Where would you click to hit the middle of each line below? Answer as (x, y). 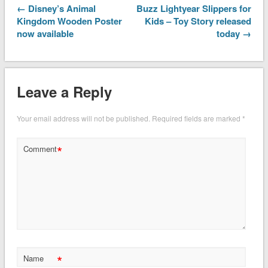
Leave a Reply (64, 91)
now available (45, 34)
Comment (40, 148)
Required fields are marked (197, 118)
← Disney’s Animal (56, 9)
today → (234, 34)
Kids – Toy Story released (198, 21)
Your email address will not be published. (83, 118)
